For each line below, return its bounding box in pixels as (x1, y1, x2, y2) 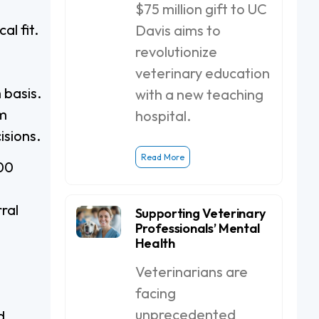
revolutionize (135, 43, 217, 61)
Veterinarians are (135, 263, 248, 281)
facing (135, 284, 176, 302)
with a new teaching (135, 85, 263, 103)
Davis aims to (135, 21, 221, 39)
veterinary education (135, 64, 270, 82)
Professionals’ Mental (135, 220, 260, 236)
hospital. (135, 107, 191, 125)
